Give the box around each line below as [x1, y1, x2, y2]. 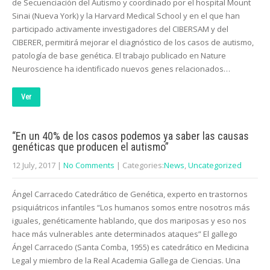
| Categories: [116, 160, 164, 171]
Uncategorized [188, 160, 242, 171]
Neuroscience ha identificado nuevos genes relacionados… [12, 63, 230, 74]
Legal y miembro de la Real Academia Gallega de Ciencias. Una [12, 255, 240, 266]
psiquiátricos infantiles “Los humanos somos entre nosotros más [12, 202, 250, 213]
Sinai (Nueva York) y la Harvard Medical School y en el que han [12, 10, 240, 21]
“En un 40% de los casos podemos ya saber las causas [12, 130, 249, 142]
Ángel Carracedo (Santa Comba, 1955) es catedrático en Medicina [12, 242, 249, 253]
